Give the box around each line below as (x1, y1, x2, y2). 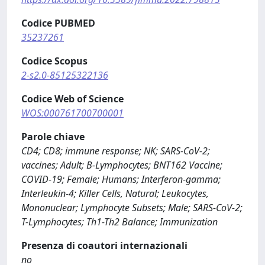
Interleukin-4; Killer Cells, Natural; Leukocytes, (21, 186, 209, 200)
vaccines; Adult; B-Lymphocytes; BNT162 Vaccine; (21, 158, 222, 172)
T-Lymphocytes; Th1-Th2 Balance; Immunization (21, 215, 218, 228)
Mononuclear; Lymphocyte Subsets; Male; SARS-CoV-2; (21, 201, 243, 214)
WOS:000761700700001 (21, 106, 124, 119)
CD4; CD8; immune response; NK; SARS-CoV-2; (21, 144, 210, 157)
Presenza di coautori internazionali (21, 238, 188, 252)
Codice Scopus (21, 54, 88, 67)
